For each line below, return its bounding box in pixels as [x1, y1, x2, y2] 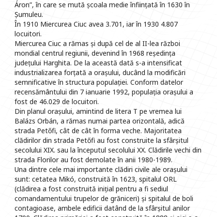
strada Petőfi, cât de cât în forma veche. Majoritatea [15, 126, 182, 136]
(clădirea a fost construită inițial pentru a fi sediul [15, 184, 168, 194]
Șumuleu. [15, 10, 43, 19]
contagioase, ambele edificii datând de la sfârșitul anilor [15, 203, 190, 213]
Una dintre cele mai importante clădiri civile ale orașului [15, 165, 187, 174]
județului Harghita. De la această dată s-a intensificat [15, 58, 182, 68]
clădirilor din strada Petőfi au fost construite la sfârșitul [15, 136, 188, 145]
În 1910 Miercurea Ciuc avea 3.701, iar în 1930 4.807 [15, 19, 178, 29]
